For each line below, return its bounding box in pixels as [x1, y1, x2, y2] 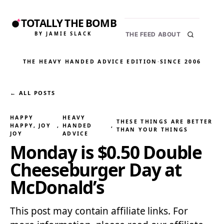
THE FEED [125, 30, 156, 38]
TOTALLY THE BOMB [21, 16, 116, 30]
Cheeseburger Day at [10, 157, 181, 181]
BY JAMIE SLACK [34, 30, 92, 37]
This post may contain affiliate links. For [10, 204, 188, 217]
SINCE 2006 [160, 58, 201, 65]
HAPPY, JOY [10, 122, 51, 129]
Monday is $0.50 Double [10, 140, 202, 164]
